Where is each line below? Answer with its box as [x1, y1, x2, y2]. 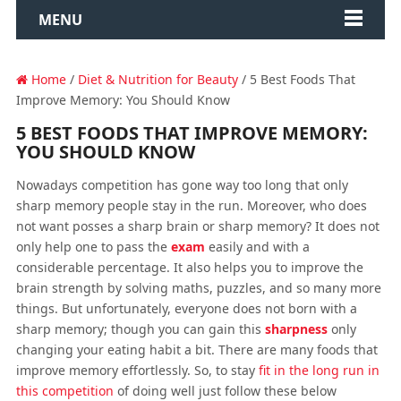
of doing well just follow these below [113, 382, 337, 399]
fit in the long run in [258, 362, 380, 379]
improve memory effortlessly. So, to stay [15, 362, 259, 379]
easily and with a [204, 238, 310, 255]
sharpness [264, 320, 328, 337]
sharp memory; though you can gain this [15, 320, 265, 337]
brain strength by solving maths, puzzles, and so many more [15, 279, 381, 296]
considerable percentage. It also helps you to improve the [15, 259, 363, 276]
